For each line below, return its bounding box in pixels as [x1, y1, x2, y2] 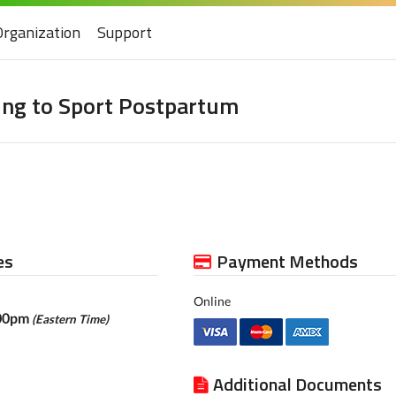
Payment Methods [216, 247, 358, 275]
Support [97, 20, 152, 44]
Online [193, 293, 231, 308]
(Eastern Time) [32, 312, 109, 326]
